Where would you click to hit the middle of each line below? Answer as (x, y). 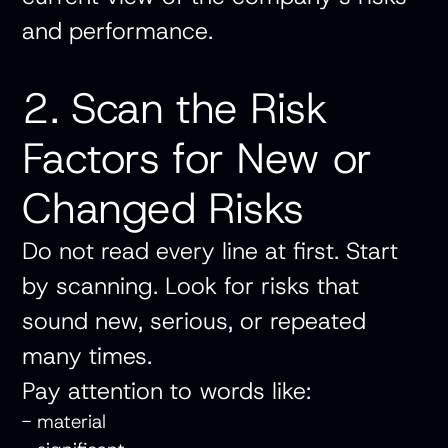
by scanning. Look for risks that (191, 286)
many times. (87, 356)
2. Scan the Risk (175, 108)
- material (64, 422)
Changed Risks (163, 208)
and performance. (118, 31)
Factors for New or (197, 158)
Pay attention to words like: (167, 391)
